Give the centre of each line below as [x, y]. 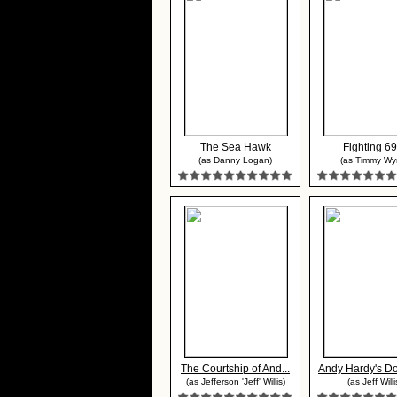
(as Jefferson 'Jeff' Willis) [235, 381]
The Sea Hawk [235, 147]
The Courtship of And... [235, 369]
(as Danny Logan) [235, 160]
